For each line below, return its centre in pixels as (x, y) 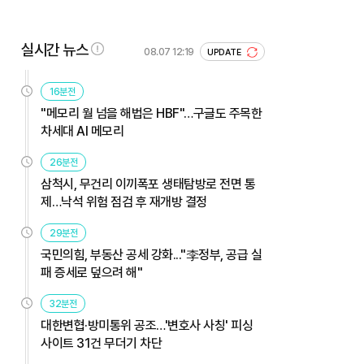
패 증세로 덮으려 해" (91, 272)
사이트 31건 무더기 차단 (101, 343)
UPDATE (225, 52)
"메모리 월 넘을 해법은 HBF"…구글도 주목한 (151, 113)
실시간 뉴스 (54, 50)
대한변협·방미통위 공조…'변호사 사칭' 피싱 (147, 325)
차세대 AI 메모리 (82, 131)
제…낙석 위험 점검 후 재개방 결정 (124, 201)
